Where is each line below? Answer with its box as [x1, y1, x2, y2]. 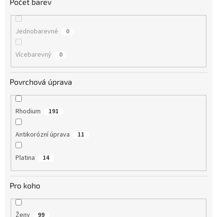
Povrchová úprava [10, 77, 72, 87]
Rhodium [15, 107, 41, 117]
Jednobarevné [15, 26, 58, 36]
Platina [15, 153, 35, 163]
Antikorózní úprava [15, 130, 70, 140]
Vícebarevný [15, 49, 51, 60]
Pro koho [10, 180, 40, 190]
